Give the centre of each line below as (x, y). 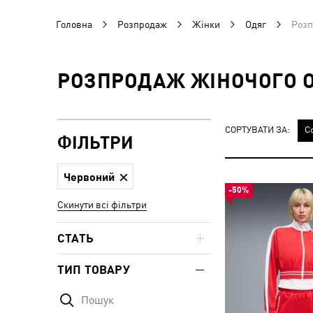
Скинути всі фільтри (102, 205)
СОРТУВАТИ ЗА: (257, 129)
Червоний (89, 176)
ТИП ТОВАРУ (94, 270)
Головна (74, 24)
